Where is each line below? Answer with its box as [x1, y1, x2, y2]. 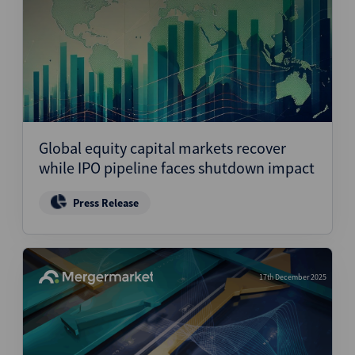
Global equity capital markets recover [39, 138, 286, 158]
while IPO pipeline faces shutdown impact [39, 158, 315, 177]
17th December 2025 [259, 272, 326, 282]
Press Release [73, 196, 139, 210]
